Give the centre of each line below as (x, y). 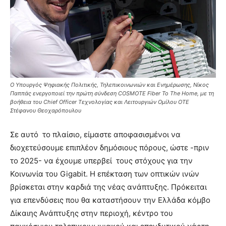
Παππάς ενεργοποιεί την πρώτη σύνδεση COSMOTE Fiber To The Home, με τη (112, 93)
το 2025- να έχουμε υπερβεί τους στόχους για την (101, 160)
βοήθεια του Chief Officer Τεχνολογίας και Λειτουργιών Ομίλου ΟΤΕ (100, 102)
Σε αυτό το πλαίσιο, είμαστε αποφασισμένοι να (95, 134)
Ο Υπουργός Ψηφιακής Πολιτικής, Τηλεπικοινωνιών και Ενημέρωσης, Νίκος (109, 84)
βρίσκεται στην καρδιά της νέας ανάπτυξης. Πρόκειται (108, 187)
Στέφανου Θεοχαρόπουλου (46, 110)
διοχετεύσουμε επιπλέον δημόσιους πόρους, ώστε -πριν (110, 147)
